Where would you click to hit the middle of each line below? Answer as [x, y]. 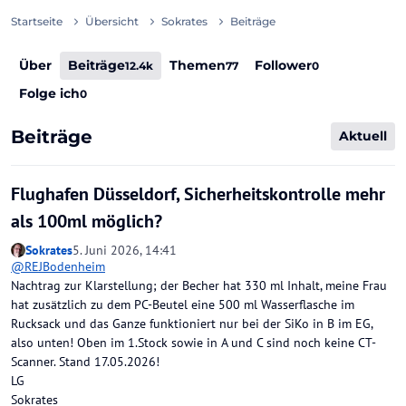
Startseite [37, 22]
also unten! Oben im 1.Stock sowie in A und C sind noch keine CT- [193, 342]
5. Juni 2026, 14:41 [125, 250]
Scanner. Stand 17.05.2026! [85, 361]
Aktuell [363, 136]
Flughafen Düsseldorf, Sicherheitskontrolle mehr [198, 194]
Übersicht [112, 22]
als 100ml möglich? [87, 222]
